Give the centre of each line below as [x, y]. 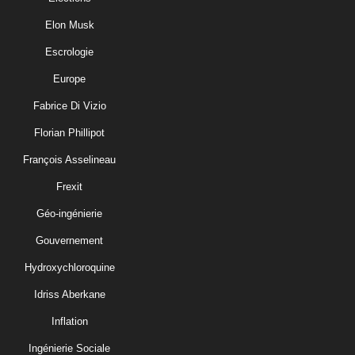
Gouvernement [69, 240]
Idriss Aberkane [69, 294]
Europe [69, 78]
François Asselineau [69, 159]
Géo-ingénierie [69, 213]
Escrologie [69, 52]
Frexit [69, 186]
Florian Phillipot [69, 132]
